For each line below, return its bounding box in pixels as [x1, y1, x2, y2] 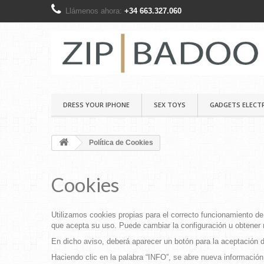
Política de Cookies [87, 138, 153, 147]
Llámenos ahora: [65, 6, 124, 15]
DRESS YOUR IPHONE [63, 100, 130, 109]
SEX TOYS [154, 100, 186, 109]
